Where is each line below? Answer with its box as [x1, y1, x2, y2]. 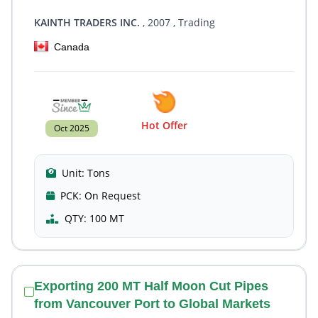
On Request [84, 189, 141, 202]
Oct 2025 [54, 122, 89, 134]
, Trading [170, 16, 215, 29]
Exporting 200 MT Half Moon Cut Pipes [34, 279, 268, 293]
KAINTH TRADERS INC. [34, 16, 140, 29]
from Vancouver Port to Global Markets [34, 297, 270, 311]
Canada [54, 41, 89, 53]
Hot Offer [141, 119, 187, 132]
